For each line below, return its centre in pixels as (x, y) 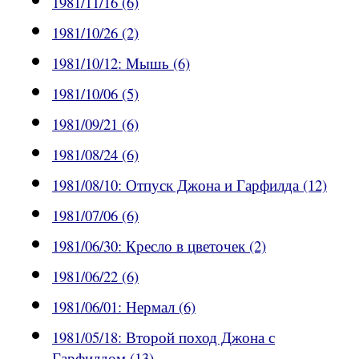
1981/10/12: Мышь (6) (121, 63)
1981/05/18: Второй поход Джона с (163, 337)
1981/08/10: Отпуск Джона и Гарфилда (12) (190, 185)
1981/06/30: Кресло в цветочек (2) (159, 246)
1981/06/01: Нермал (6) (124, 307)
